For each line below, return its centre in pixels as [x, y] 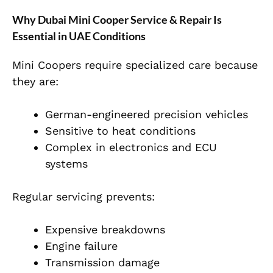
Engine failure [81, 246]
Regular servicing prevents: [83, 197]
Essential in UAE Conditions [79, 36]
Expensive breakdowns [105, 230]
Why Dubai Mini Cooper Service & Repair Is [117, 20]
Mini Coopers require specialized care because [135, 65]
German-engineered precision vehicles [147, 115]
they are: [35, 82]
